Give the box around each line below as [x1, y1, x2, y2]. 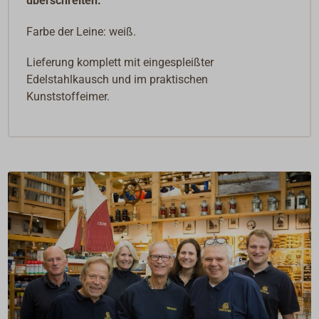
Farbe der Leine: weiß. [26, 24, 137, 38]
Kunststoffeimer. [26, 89, 110, 103]
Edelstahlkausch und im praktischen [26, 72, 209, 86]
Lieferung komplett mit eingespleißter [26, 55, 214, 69]
